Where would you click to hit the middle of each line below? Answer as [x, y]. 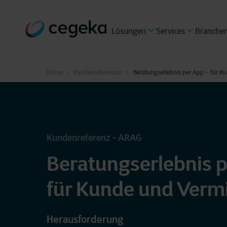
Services [171, 31]
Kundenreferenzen [98, 72]
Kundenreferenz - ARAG [94, 138]
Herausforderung [85, 219]
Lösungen [129, 31]
